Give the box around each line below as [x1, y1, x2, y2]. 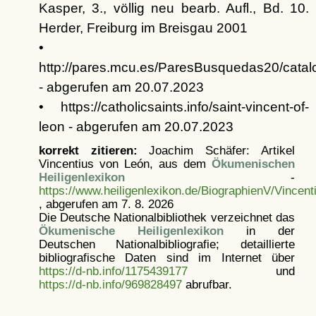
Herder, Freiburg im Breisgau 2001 [38, 20, 248, 36]
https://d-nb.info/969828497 [38, 278, 182, 291]
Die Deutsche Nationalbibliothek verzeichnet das [38, 211, 295, 224]
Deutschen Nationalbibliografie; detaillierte [38, 238, 295, 251]
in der [223, 224, 295, 238]
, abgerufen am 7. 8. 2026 [38, 197, 174, 211]
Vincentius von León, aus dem [38, 157, 212, 171]
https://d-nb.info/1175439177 [38, 265, 188, 278]
